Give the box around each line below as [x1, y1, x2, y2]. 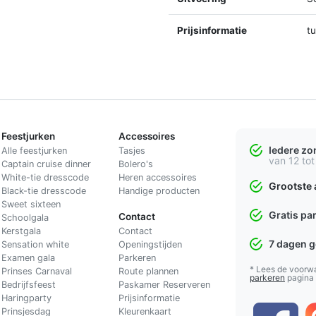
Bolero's [118, 158, 153, 169]
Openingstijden [118, 238, 182, 250]
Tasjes [118, 145, 145, 156]
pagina [285, 272, 314, 283]
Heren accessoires [118, 171, 197, 183]
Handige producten [118, 185, 200, 196]
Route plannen [118, 265, 178, 276]
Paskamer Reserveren [118, 279, 210, 290]
